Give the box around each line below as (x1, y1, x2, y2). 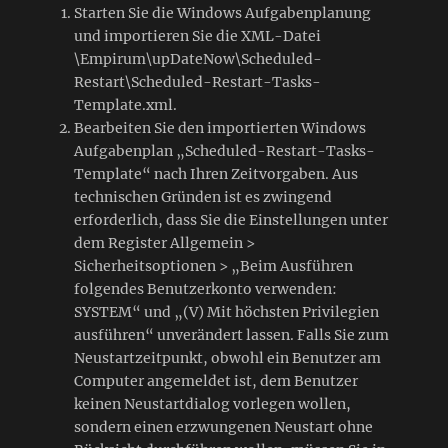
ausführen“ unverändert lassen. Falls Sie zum (74, 325, 389, 344)
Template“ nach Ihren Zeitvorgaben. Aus (74, 164, 358, 183)
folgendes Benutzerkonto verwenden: (74, 279, 337, 298)
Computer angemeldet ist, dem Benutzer (74, 371, 358, 390)
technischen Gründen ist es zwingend (74, 187, 332, 206)
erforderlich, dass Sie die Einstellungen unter (74, 210, 388, 229)
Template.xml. (74, 95, 177, 114)
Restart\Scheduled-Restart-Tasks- (74, 72, 321, 91)
